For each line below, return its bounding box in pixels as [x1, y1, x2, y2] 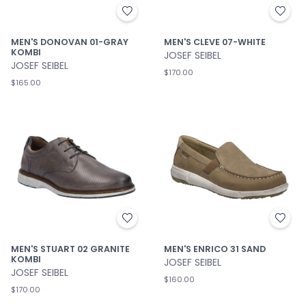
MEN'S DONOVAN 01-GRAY [11, 36, 128, 48]
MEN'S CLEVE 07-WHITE [164, 36, 266, 48]
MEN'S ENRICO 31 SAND [164, 243, 266, 255]
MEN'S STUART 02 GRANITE [11, 243, 130, 255]
